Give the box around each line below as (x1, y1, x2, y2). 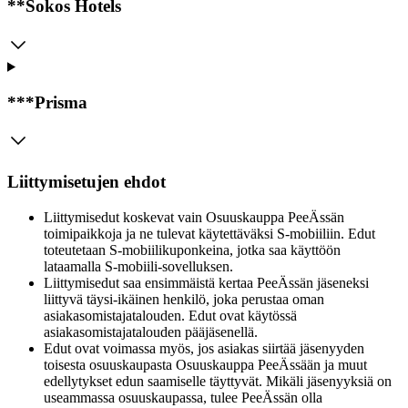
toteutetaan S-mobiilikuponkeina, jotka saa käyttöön (44, 241, 341, 258)
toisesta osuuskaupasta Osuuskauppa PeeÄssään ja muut (44, 356, 367, 372)
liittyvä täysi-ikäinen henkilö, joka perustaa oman (44, 291, 324, 307)
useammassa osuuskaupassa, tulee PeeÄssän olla (44, 389, 322, 405)
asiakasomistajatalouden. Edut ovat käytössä (44, 307, 297, 323)
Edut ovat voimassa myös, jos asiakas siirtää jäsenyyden (44, 340, 364, 356)
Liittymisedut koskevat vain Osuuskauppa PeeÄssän (44, 209, 344, 225)
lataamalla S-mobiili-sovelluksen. (44, 258, 233, 274)
